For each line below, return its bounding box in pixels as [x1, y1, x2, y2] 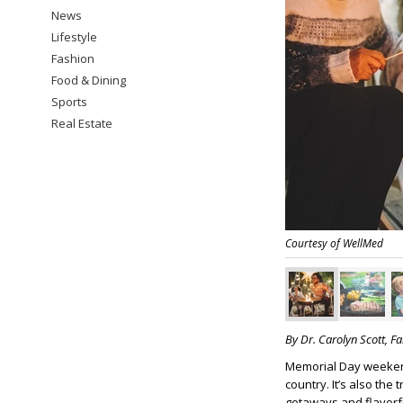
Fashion [51, 50, 94, 67]
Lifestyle [51, 29, 97, 45]
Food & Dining [51, 72, 126, 88]
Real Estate [51, 115, 112, 131]
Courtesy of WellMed [285, 236, 383, 251]
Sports [51, 94, 87, 110]
